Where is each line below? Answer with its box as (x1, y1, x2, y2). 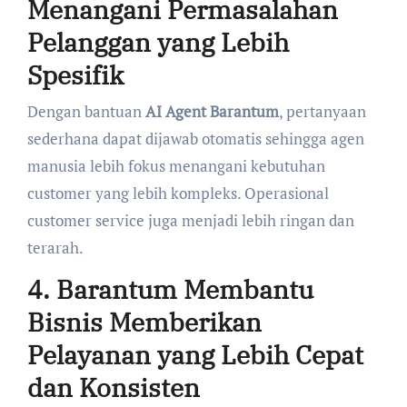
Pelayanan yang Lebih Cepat (26, 337, 363, 372)
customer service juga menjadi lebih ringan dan (26, 209, 354, 231)
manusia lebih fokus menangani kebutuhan (26, 154, 325, 176)
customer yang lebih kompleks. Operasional (26, 182, 329, 203)
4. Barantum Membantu (26, 272, 313, 306)
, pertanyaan (278, 100, 366, 122)
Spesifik (26, 58, 124, 93)
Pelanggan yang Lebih (26, 25, 289, 60)
